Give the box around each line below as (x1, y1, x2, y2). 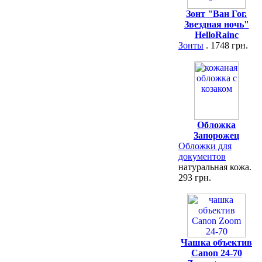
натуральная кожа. (178, 162, 251, 172)
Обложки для (178, 141, 232, 151)
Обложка (197, 120, 236, 130)
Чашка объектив (181, 237, 252, 247)
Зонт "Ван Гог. (186, 9, 247, 19)
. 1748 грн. (204, 40, 248, 50)
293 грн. (178, 173, 211, 182)
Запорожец (194, 130, 239, 140)
